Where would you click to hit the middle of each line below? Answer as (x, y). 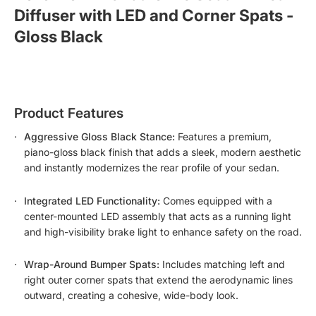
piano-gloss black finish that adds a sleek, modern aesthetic (163, 152)
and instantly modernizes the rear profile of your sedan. (152, 168)
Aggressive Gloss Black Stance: (99, 137)
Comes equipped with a (216, 200)
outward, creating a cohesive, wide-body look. (131, 296)
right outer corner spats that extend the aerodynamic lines (158, 280)
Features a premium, (223, 137)
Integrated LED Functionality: (92, 200)
